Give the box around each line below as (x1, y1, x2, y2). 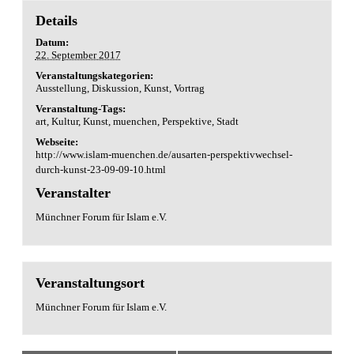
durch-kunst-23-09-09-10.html (35, 164, 166, 176)
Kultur (51, 115, 78, 128)
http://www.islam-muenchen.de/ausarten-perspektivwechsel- (35, 149, 292, 161)
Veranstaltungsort (35, 274, 145, 291)
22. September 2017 (35, 49, 121, 62)
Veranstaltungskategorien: (35, 70, 153, 82)
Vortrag (173, 82, 205, 95)
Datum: (35, 36, 69, 49)
